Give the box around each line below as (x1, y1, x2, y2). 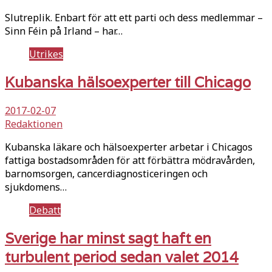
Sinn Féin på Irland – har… (5, 24, 123, 38)
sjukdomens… (5, 180, 67, 194)
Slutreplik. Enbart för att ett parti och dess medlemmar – (5, 11, 263, 25)
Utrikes (29, 47, 63, 61)
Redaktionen (5, 117, 63, 131)
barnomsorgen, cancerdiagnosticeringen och (5, 166, 208, 180)
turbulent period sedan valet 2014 (5, 247, 239, 267)
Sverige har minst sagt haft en (5, 228, 211, 248)
